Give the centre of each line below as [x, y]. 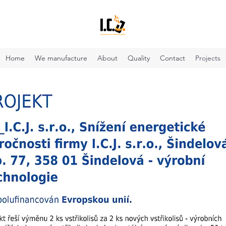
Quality [139, 58]
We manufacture [61, 58]
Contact [173, 58]
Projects [208, 58]
